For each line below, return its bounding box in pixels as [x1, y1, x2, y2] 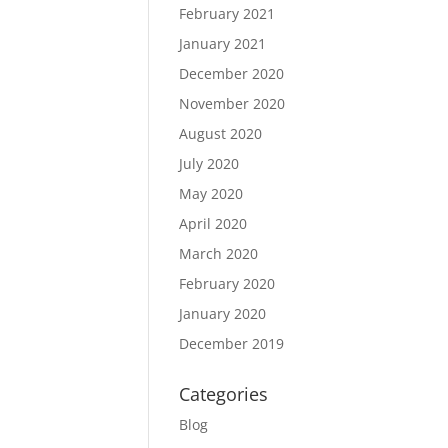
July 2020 [179, 154, 240, 173]
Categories [179, 382, 269, 406]
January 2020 [179, 304, 267, 323]
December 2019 [179, 334, 285, 353]
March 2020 [179, 244, 259, 263]
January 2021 [179, 34, 267, 53]
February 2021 [179, 4, 276, 23]
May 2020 [179, 184, 244, 203]
